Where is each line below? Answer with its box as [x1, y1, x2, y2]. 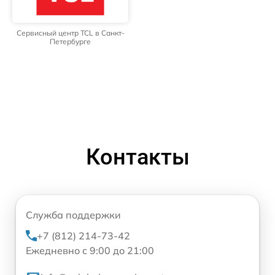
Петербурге [50, 37, 91, 46]
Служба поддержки [26, 209, 121, 221]
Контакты [85, 144, 190, 170]
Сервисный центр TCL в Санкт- [16, 28, 125, 37]
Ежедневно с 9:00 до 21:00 [26, 244, 154, 257]
